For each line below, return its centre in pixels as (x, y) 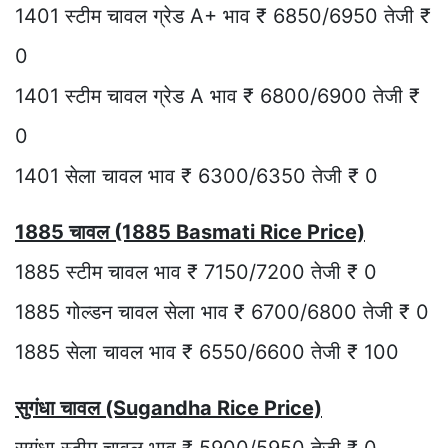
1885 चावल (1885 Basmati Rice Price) (190, 232)
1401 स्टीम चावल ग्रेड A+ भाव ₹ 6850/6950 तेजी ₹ (223, 16)
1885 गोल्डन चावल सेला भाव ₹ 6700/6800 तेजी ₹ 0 (222, 312)
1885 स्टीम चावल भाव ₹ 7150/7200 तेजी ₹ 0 (196, 272)
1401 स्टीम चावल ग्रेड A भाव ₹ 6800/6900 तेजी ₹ (217, 96)
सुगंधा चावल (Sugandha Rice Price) (168, 408)
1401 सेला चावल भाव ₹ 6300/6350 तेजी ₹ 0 (196, 176)
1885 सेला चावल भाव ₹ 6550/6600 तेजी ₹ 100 (207, 352)
